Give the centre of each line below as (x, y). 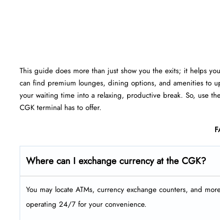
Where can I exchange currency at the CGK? (116, 161)
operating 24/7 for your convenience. (86, 204)
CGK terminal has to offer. (61, 107)
